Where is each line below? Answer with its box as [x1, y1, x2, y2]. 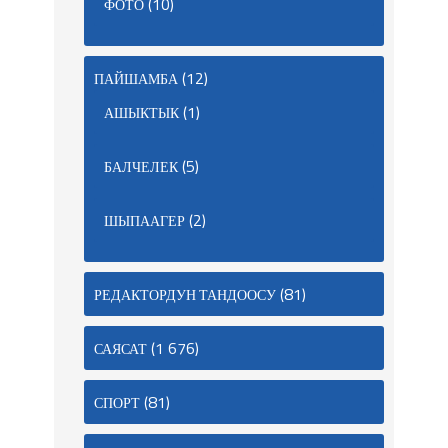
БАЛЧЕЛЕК [104, 156, 178, 178]
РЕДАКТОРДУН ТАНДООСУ [94, 284, 276, 306]
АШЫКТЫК [104, 102, 179, 124]
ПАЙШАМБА [94, 68, 178, 90]
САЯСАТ [94, 338, 147, 360]
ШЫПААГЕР [104, 210, 185, 232]
